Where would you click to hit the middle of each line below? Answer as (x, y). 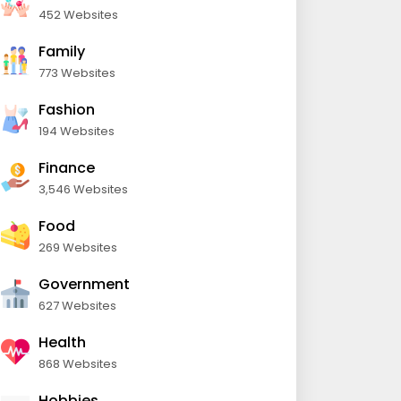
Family (62, 51)
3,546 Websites (83, 189)
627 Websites (77, 306)
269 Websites (78, 247)
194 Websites (77, 131)
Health (62, 342)
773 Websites (77, 73)
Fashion (67, 110)
